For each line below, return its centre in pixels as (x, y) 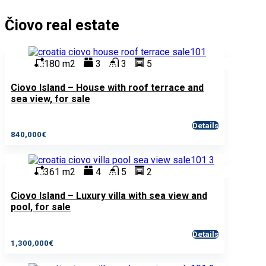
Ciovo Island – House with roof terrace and (107, 87)
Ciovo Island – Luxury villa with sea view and (109, 196)
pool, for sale (41, 207)
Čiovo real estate (62, 25)
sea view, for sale (50, 99)
